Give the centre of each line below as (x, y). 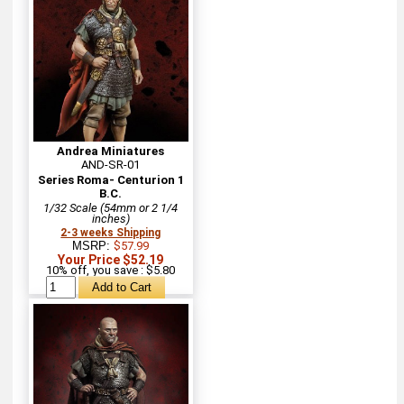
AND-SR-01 (111, 164)
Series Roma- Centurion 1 (110, 179)
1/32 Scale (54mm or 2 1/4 (111, 207)
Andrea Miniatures (111, 151)
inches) (110, 218)
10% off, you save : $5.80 (111, 270)
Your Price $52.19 (111, 259)
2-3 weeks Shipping (111, 232)
